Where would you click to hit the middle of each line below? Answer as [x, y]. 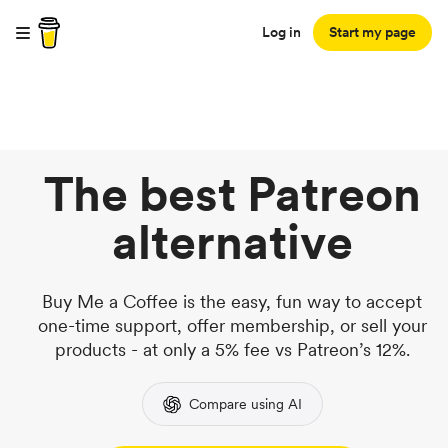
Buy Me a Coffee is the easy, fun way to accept [232, 301]
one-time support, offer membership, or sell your [232, 325]
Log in [281, 32]
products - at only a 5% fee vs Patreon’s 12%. [232, 349]
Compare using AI [245, 404]
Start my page [372, 32]
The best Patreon [232, 194]
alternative [232, 242]
